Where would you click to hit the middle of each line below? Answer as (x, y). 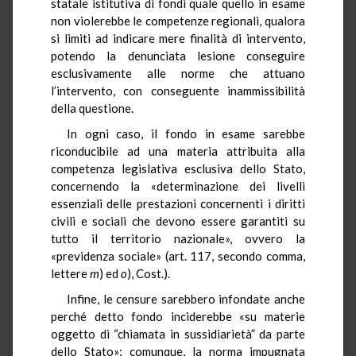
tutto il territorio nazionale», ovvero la (178, 238)
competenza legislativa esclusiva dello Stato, (178, 168)
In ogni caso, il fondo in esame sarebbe (186, 133)
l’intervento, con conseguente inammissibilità (178, 90)
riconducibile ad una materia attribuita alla (178, 151)
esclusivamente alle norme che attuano (178, 73)
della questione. (92, 108)
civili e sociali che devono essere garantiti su (178, 221)
